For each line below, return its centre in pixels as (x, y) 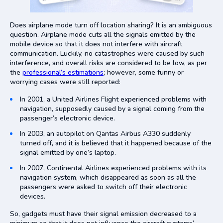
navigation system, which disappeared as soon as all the (108, 177)
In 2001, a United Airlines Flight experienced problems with (113, 99)
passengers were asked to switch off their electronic (104, 187)
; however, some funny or (144, 72)
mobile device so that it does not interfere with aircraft (96, 44)
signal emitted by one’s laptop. (68, 152)
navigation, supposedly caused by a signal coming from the (112, 109)
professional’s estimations (63, 72)
